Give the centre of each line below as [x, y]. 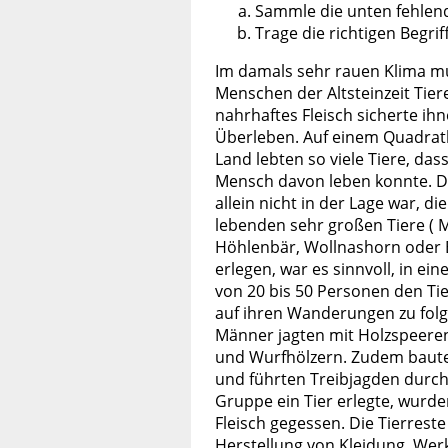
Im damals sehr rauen [299, 71]
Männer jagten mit [286, 335]
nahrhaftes [258, 115]
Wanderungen [341, 313]
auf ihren [251, 313]
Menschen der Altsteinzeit [314, 93]
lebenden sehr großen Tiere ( [326, 225]
